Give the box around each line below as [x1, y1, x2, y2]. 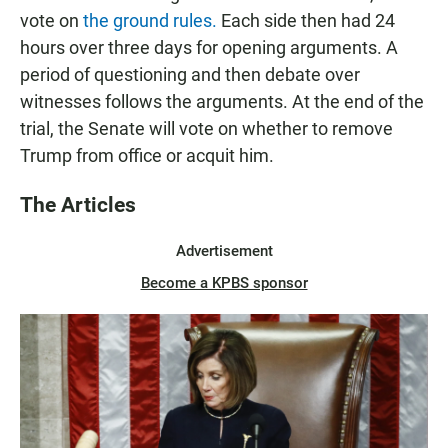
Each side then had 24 [217, 10, 395, 32]
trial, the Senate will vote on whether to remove [20, 118, 393, 140]
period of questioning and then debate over [20, 64, 360, 86]
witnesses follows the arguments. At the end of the [20, 91, 424, 113]
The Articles [20, 192, 136, 218]
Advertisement [175, 242, 273, 261]
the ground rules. [83, 10, 217, 32]
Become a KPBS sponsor [140, 274, 308, 293]
